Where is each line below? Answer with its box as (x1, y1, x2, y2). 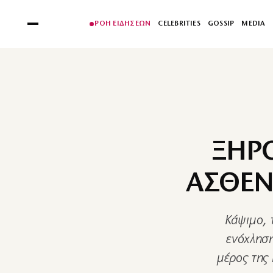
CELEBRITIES (158, 20, 200, 27)
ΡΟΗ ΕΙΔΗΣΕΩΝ (94, 20, 151, 27)
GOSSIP (207, 20, 235, 27)
